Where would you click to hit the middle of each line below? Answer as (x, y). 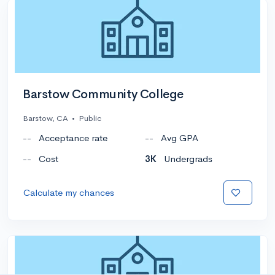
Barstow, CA (45, 118)
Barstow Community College (103, 94)
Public (90, 118)
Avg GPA (180, 137)
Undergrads (188, 158)
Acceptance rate (73, 137)
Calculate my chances (69, 192)
